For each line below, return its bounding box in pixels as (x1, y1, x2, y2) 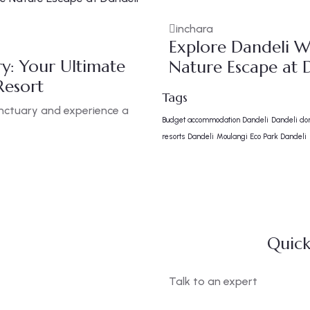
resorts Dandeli (162, 132, 214, 141)
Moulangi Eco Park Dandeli (217, 132, 307, 141)
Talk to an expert (169, 275, 257, 288)
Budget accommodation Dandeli (162, 116, 268, 125)
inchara (176, 22, 213, 35)
